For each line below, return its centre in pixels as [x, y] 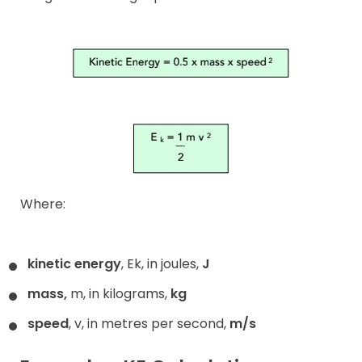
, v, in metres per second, [149, 324]
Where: [43, 204]
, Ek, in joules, [162, 263]
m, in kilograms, [119, 293]
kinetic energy [74, 263]
